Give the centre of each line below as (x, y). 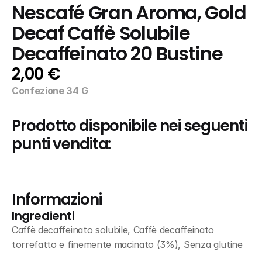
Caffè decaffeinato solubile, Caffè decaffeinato (113, 230)
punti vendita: (61, 144)
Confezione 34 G (50, 91)
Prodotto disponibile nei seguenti (130, 126)
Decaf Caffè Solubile (101, 33)
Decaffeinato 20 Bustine (117, 54)
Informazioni (57, 199)
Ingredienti (43, 216)
